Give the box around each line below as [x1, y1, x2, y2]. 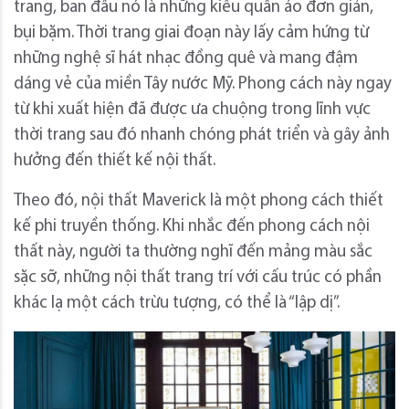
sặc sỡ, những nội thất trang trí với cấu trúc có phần [14, 268, 382, 287]
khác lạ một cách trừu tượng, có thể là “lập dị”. [14, 294, 340, 312]
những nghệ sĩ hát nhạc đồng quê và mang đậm [14, 49, 358, 68]
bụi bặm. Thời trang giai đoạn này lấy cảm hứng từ [14, 24, 369, 42]
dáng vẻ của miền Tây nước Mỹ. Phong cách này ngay [14, 75, 392, 93]
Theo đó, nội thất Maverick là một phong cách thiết [14, 192, 383, 210]
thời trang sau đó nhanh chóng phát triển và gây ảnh [14, 126, 390, 144]
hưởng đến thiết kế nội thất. [14, 152, 215, 170]
